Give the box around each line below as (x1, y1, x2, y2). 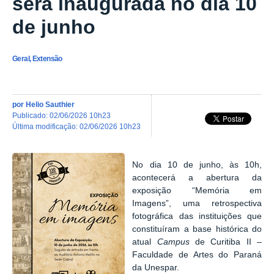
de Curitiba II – (195, 237, 262, 246)
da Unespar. (132, 262, 180, 272)
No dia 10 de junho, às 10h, (132, 160, 262, 169)
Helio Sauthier (26, 100, 75, 108)
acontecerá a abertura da (132, 172, 262, 182)
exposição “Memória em (132, 185, 262, 195)
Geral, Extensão (12, 54, 62, 64)
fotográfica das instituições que (132, 211, 262, 221)
